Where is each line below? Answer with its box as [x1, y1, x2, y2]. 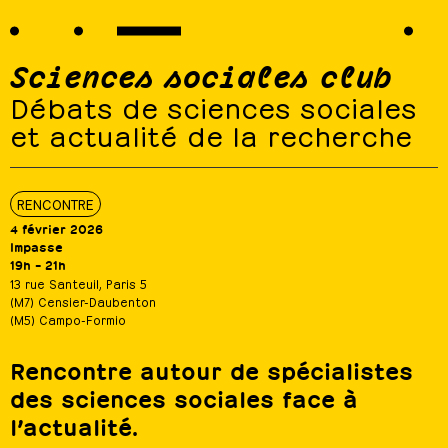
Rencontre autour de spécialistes [10, 353, 413, 387]
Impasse [10, 237, 63, 256]
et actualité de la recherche [10, 115, 412, 151]
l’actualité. [10, 409, 138, 443]
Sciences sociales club [10, 53, 392, 96]
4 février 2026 [10, 219, 103, 238]
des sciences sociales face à [10, 381, 358, 415]
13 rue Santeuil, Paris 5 [10, 275, 147, 291]
